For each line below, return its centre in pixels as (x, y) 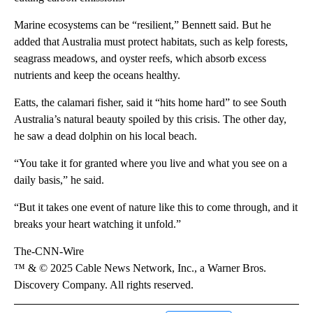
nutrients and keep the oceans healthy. (97, 75)
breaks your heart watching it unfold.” (97, 224)
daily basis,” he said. (59, 180)
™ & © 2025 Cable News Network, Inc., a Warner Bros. (140, 268)
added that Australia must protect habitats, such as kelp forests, (151, 42)
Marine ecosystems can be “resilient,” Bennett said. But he (143, 25)
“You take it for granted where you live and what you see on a (151, 163)
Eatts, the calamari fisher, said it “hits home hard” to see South (150, 103)
